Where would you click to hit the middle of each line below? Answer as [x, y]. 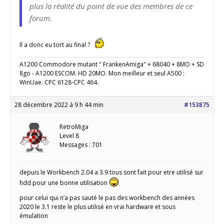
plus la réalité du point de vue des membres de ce [111, 6]
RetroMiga [74, 127]
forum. [41, 18]
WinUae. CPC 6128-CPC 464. [59, 82]
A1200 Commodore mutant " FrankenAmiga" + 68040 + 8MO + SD [112, 64]
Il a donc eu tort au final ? [55, 45]
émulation [34, 216]
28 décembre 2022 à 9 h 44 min [59, 105]
